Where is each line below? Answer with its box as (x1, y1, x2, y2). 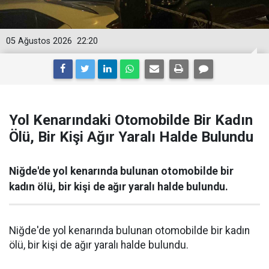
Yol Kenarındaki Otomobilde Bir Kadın (9, 111, 253, 128)
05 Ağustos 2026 (6, 35, 72, 46)
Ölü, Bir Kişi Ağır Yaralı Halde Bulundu (9, 128, 253, 145)
